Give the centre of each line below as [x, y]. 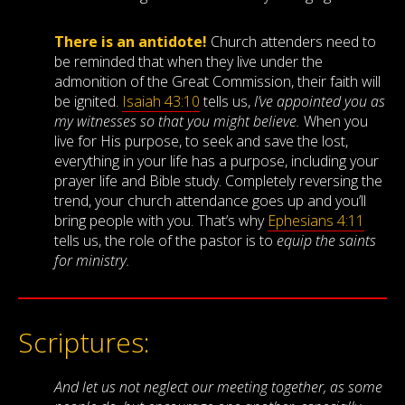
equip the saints [325, 241]
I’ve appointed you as [320, 102]
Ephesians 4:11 [316, 221]
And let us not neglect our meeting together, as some [218, 387]
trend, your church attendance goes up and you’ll [210, 201]
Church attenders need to [292, 42]
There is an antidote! [131, 42]
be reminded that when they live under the [188, 62]
